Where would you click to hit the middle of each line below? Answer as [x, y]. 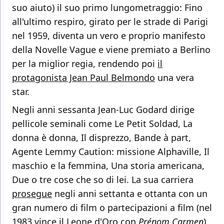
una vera [174, 78]
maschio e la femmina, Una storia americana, [108, 166]
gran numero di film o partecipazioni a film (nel [112, 208]
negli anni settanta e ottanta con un [130, 194]
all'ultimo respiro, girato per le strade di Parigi [110, 22]
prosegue [32, 194]
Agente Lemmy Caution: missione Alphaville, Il [111, 152]
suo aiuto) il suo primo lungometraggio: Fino [107, 8]
